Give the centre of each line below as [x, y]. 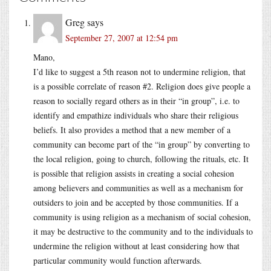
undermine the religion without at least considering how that [136, 246]
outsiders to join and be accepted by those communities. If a [136, 202]
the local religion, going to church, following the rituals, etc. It [141, 158]
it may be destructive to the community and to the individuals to [143, 231]
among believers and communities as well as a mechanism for [138, 188]
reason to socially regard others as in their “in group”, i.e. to [136, 100]
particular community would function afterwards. [118, 260]
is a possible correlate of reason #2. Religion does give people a [142, 86]
